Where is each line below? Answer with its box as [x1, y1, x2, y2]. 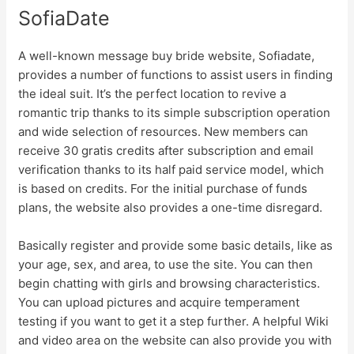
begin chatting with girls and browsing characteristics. [18, 275, 321, 291]
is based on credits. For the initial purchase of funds [18, 180, 308, 196]
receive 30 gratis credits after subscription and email [18, 142, 314, 158]
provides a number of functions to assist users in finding [18, 66, 333, 82]
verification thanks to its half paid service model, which [18, 161, 325, 177]
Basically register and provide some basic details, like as [18, 237, 333, 253]
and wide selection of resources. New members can [18, 123, 309, 139]
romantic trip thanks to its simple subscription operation [18, 104, 331, 120]
